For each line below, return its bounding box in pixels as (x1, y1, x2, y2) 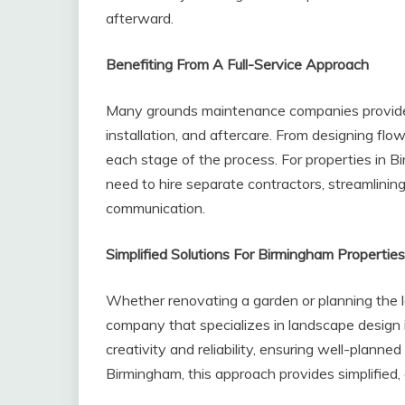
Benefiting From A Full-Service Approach (106, 55, 369, 74)
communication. (106, 199, 205, 218)
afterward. (106, 9, 174, 28)
